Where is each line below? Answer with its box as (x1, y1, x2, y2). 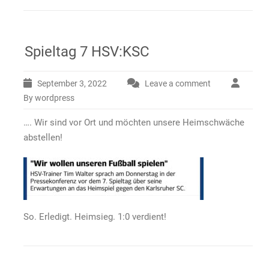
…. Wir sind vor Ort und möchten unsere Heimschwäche (23, 117, 244, 128)
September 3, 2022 (37, 79, 107, 88)
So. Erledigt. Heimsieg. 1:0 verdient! (23, 211, 166, 222)
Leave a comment (145, 79, 211, 88)
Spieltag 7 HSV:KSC (25, 43, 150, 60)
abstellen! (23, 132, 62, 143)
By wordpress (23, 93, 74, 103)
